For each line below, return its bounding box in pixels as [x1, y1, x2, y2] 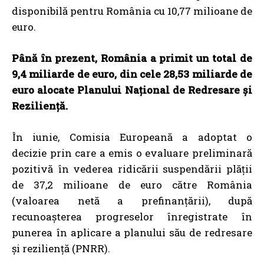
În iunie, [12, 130, 70, 144]
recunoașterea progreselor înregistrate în [12, 209, 252, 223]
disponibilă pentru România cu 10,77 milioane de [12, 4, 252, 18]
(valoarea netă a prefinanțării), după [12, 193, 252, 207]
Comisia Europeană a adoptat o [69, 130, 253, 144]
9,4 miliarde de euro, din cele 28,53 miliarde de [12, 67, 252, 81]
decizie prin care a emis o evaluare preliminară [12, 146, 252, 160]
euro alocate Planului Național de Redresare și [12, 82, 252, 97]
